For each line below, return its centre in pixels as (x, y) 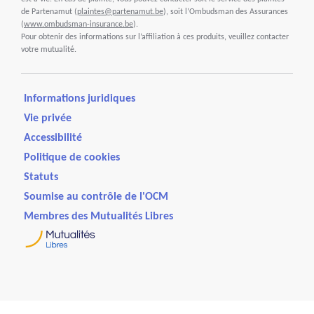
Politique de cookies (72, 158)
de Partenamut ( (49, 12)
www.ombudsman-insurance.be (78, 25)
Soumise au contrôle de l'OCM (96, 197)
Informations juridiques (80, 99)
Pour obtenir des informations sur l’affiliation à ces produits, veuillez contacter (155, 37)
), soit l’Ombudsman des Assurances (226, 12)
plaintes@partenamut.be (120, 12)
